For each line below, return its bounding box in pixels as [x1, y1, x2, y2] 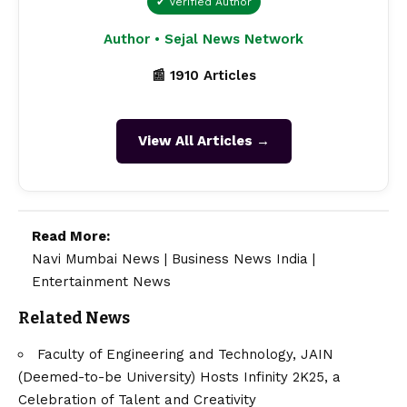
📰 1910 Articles [151, 67, 256, 84]
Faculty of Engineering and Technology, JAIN [37, 345, 333, 362]
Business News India [172, 251, 308, 268]
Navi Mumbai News [32, 251, 160, 268]
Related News [18, 308, 130, 329]
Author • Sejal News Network [104, 31, 303, 48]
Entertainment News [32, 273, 171, 291]
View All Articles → [137, 133, 270, 150]
